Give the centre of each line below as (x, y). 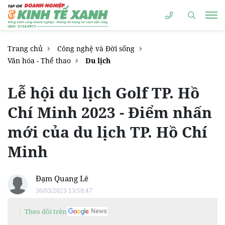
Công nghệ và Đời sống (96, 48)
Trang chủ (25, 48)
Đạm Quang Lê (62, 178)
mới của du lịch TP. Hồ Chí (107, 132)
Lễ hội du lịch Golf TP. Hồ (103, 93)
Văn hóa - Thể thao (39, 61)
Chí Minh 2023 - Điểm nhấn (110, 112)
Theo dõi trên (45, 211)
